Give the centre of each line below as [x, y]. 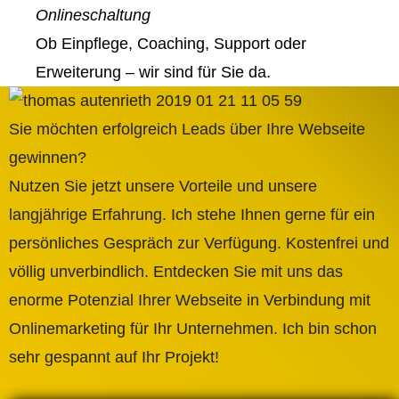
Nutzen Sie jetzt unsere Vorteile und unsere [163, 186]
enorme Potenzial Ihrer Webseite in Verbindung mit [190, 300]
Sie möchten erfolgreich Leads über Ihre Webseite [187, 129]
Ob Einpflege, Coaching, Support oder [171, 44]
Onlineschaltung [93, 15]
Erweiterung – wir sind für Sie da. [153, 72]
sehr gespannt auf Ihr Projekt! [114, 357]
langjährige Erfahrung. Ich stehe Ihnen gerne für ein [192, 215]
